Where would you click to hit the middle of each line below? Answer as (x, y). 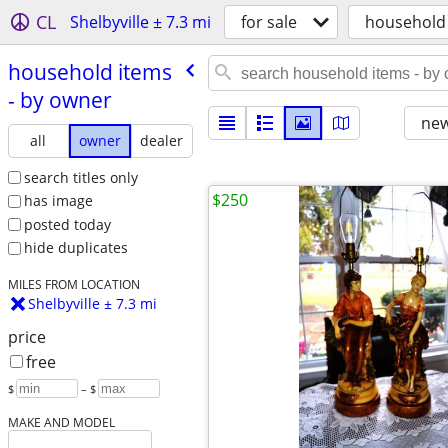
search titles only (80, 177)
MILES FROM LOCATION (73, 284)
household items (89, 71)
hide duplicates (75, 248)
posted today (67, 224)
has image (58, 201)
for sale (269, 22)
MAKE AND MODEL (61, 422)
